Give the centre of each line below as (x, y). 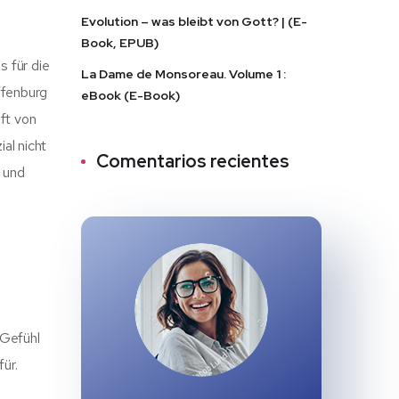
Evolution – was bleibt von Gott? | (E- (194, 21)
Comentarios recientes (193, 161)
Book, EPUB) (120, 43)
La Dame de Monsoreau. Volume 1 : (183, 74)
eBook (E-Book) (130, 95)
